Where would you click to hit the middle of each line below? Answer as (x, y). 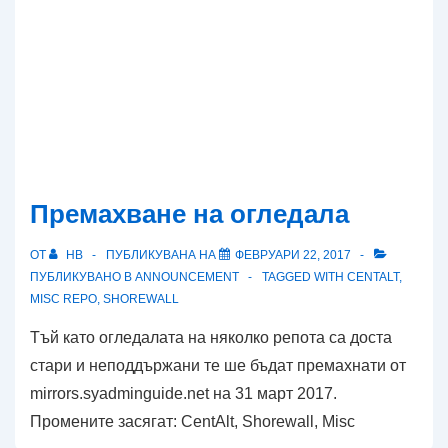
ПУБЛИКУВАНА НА (162, 255)
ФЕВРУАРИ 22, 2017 (293, 255)
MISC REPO (63, 299)
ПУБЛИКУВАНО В (82, 277)
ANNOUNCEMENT (187, 277)
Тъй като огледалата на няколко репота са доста (211, 337)
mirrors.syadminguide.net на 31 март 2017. (183, 393)
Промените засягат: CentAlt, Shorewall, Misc (192, 421)
